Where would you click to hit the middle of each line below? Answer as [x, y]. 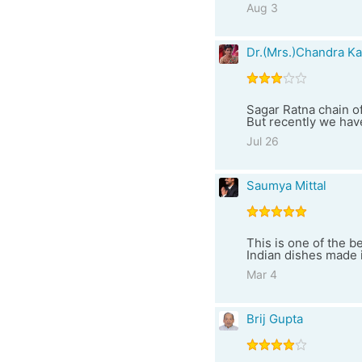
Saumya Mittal [286, 185]
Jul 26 [262, 141]
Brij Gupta [274, 319]
